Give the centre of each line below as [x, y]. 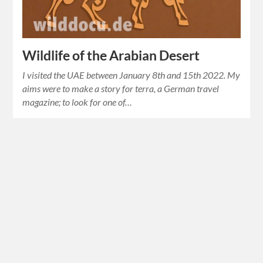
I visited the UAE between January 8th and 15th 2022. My [131, 75]
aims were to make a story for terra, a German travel [121, 89]
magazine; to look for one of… [77, 102]
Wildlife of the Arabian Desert [111, 56]
